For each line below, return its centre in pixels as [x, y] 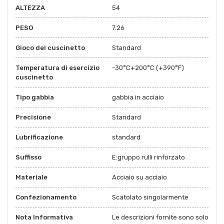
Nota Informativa [44, 217]
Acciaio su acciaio [139, 177]
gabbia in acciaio [138, 97]
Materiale [31, 177]
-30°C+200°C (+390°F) [148, 67]
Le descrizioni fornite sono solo [160, 217]
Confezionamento [46, 197]
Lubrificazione [39, 137]
